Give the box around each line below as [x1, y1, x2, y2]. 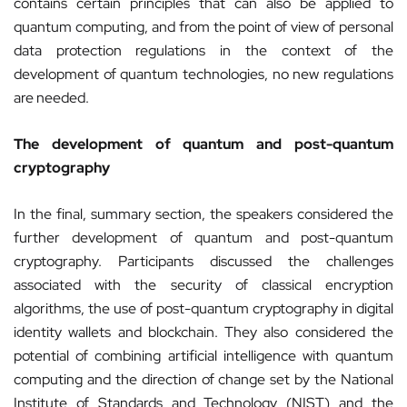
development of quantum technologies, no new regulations [14, 65, 393, 84]
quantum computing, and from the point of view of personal [14, 17, 393, 36]
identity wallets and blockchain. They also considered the [14, 323, 393, 342]
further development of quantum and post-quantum [14, 228, 393, 247]
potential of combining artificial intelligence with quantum [14, 346, 393, 365]
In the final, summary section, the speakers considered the [14, 204, 393, 223]
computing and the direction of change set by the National [14, 370, 393, 389]
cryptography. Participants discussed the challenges [14, 252, 393, 271]
